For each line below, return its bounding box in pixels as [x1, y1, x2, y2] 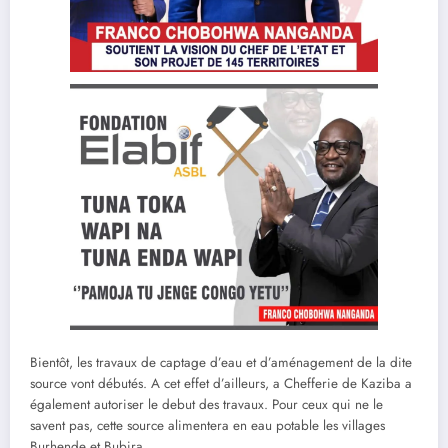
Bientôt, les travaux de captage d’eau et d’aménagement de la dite [30, 353, 412, 373]
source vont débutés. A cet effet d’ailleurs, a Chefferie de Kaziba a [30, 374, 412, 394]
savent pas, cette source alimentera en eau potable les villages [30, 416, 385, 436]
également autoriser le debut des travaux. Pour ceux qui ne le [30, 395, 383, 415]
